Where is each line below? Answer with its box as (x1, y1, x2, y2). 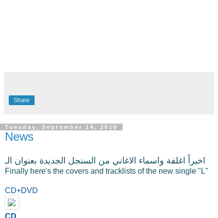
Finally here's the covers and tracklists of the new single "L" (5, 166, 208, 175)
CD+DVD (5, 186, 38, 195)
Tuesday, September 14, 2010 (5, 124, 118, 130)
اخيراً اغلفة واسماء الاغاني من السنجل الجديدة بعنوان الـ (5, 155, 205, 165)
